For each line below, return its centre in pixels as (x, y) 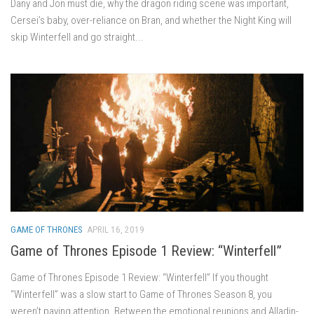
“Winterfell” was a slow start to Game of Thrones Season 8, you (141, 294)
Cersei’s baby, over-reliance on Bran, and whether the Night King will (151, 20)
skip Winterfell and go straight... (77, 37)
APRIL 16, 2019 (116, 229)
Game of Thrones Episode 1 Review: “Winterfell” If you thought (139, 277)
